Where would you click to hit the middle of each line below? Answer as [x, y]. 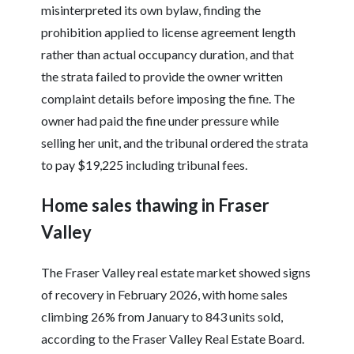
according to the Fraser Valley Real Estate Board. [173, 339]
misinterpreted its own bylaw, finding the [151, 10]
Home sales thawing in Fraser [156, 205]
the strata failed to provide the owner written [162, 77]
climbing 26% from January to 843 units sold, [162, 317]
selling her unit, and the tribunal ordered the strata [175, 143]
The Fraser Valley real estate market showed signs [176, 273]
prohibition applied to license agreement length [169, 32]
